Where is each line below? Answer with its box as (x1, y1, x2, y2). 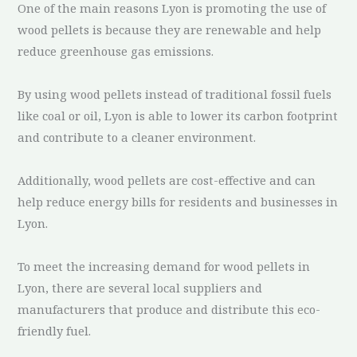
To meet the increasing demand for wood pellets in (18, 257, 311, 274)
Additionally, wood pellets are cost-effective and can (18, 171, 316, 188)
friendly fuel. (18, 322, 92, 339)
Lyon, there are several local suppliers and (18, 279, 263, 296)
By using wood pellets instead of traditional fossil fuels (18, 85, 332, 102)
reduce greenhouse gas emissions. (18, 42, 214, 59)
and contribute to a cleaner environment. (18, 128, 257, 145)
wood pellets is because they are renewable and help (18, 21, 322, 37)
